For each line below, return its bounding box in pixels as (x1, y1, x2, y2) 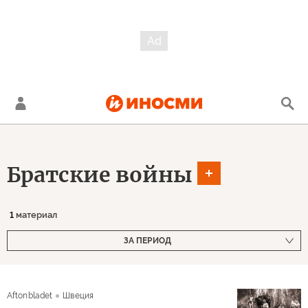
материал (14, 210, 57, 220)
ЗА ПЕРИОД (123, 236, 171, 245)
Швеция (63, 291, 94, 300)
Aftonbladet (7, 291, 53, 300)
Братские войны (7, 161, 192, 188)
